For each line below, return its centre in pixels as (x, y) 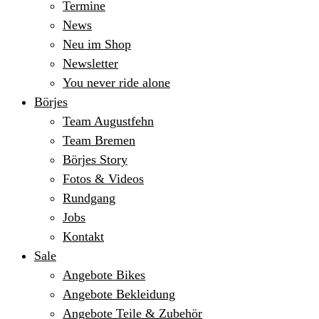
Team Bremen (99, 140)
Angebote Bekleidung (119, 294)
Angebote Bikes (104, 275)
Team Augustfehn (108, 121)
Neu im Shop (97, 44)
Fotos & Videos (103, 179)
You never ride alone (116, 83)
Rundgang (89, 198)
